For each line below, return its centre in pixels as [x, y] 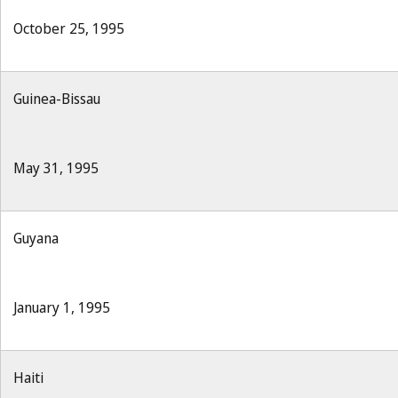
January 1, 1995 [62, 307]
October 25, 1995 [69, 28]
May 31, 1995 [56, 168]
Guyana [36, 238]
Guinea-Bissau [57, 99]
